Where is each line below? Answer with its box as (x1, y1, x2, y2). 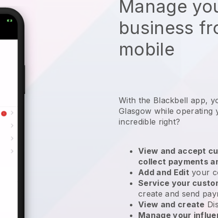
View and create (138, 199, 205, 209)
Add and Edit (138, 167, 189, 177)
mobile (119, 38, 175, 60)
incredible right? (119, 116, 183, 127)
